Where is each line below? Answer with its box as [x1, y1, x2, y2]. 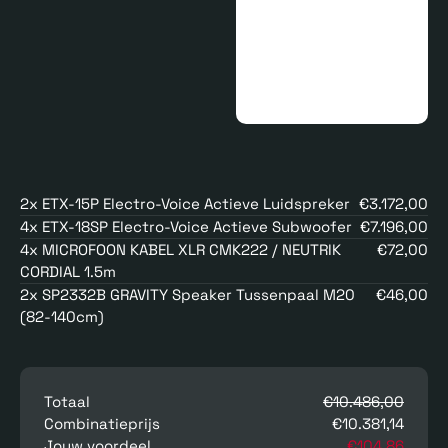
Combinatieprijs [44, 413, 160, 433]
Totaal [44, 391, 90, 411]
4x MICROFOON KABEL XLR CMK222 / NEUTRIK [20, 239, 341, 259]
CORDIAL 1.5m [20, 261, 116, 281]
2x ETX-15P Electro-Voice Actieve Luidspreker [20, 193, 350, 213]
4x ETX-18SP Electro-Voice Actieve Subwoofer [20, 216, 352, 236]
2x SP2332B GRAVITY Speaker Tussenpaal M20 [20, 284, 355, 304]
